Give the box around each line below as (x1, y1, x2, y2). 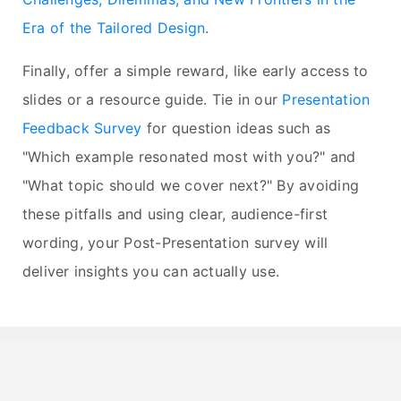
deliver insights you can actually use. (22, 262, 280, 281)
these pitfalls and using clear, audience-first (22, 205, 328, 224)
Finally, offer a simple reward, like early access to (22, 62, 369, 81)
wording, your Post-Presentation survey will (22, 234, 328, 252)
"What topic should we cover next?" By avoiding (22, 176, 360, 195)
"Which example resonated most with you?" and (22, 148, 356, 166)
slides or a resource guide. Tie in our (22, 90, 283, 109)
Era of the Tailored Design (22, 19, 206, 38)
